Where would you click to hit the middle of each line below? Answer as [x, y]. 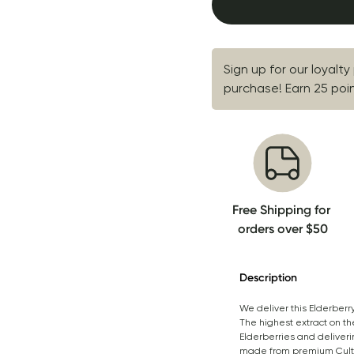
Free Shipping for [281, 210]
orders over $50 [282, 229]
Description [268, 277]
